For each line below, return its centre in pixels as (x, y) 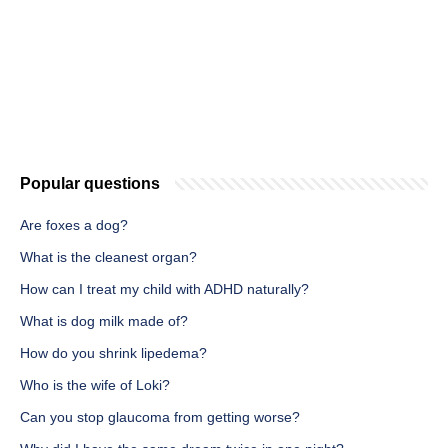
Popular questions (90, 184)
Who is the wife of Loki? (95, 385)
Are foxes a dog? (74, 225)
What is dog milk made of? (104, 321)
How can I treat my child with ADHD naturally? (164, 289)
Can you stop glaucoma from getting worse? (160, 417)
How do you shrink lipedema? (113, 353)
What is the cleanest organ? (108, 257)
